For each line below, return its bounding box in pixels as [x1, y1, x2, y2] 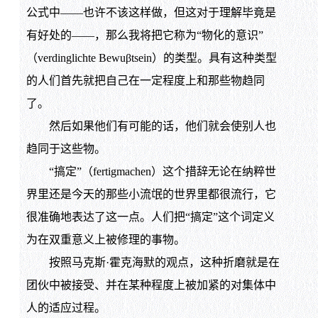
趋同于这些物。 [26, 143, 106, 155]
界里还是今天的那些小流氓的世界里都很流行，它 [26, 188, 276, 201]
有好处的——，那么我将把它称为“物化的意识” [26, 29, 263, 42]
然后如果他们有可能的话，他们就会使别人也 [26, 120, 276, 133]
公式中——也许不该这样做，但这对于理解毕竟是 [26, 6, 276, 19]
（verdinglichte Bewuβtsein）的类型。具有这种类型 [26, 52, 277, 65]
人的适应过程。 [26, 302, 106, 314]
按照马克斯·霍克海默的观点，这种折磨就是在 [26, 256, 280, 269]
